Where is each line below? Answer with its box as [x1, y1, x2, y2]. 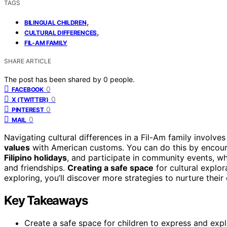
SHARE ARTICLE [4, 57, 51, 65]
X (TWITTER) [12, 95, 49, 103]
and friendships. [4, 162, 67, 173]
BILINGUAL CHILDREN [24, 18, 87, 26]
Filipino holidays [4, 152, 67, 163]
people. [110, 74, 135, 84]
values [4, 142, 30, 153]
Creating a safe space [67, 162, 154, 173]
